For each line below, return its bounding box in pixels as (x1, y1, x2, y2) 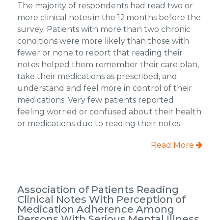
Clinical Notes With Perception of (17, 193, 186, 205)
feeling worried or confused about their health (17, 107, 201, 116)
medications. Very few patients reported (17, 95, 174, 105)
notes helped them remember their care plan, (17, 59, 199, 69)
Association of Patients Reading (17, 183, 179, 195)
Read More (151, 140, 196, 150)
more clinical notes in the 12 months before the (17, 12, 201, 22)
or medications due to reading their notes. (17, 118, 182, 128)
